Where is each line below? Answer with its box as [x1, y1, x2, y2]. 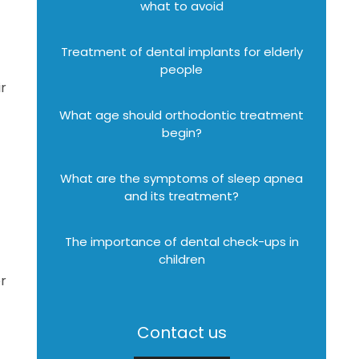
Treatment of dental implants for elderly [60, 43, 303, 60]
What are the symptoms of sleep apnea [60, 170, 304, 187]
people [160, 61, 204, 78]
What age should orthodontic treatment [59, 107, 305, 123]
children [158, 251, 205, 268]
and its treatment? [124, 188, 240, 204]
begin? [161, 124, 202, 141]
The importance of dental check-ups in [64, 233, 299, 250]
